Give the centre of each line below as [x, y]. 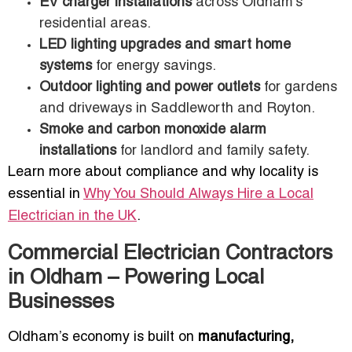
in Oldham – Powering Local [136, 279]
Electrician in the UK [72, 217]
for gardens [299, 88]
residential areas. [95, 24]
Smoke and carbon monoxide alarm [153, 130]
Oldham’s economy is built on [103, 338]
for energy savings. [154, 67]
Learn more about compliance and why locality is [163, 173]
